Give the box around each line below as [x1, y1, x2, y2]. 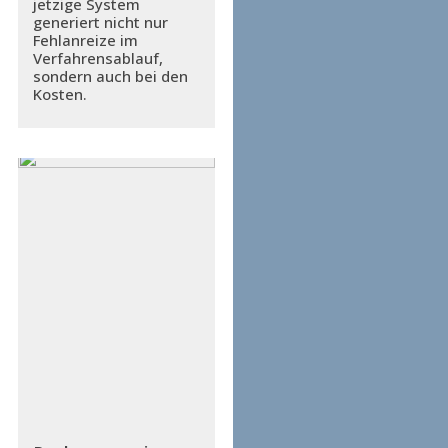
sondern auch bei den [32, 66, 188, 87]
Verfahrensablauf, [32, 48, 163, 69]
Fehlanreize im [32, 30, 138, 51]
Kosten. [32, 84, 87, 105]
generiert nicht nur [32, 12, 168, 33]
